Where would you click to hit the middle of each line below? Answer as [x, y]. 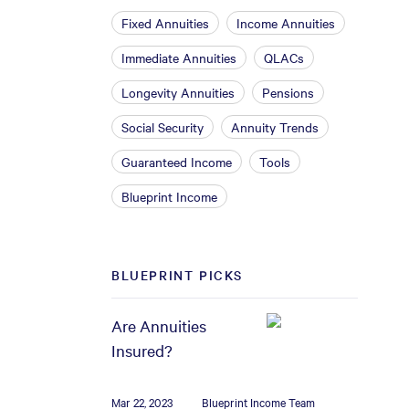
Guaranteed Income [177, 162]
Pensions [288, 92]
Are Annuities [159, 325]
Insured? [142, 350]
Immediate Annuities [179, 58]
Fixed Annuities [165, 23]
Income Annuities [286, 23]
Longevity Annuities [178, 92]
